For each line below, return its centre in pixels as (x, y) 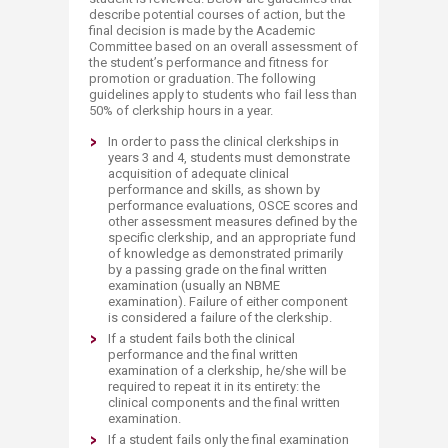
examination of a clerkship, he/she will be (227, 370)
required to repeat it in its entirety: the (214, 386)
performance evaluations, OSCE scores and (233, 205)
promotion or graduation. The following (202, 78)
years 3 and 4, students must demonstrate (229, 157)
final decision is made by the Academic (202, 30)
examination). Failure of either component (228, 301)
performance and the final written (203, 354)
